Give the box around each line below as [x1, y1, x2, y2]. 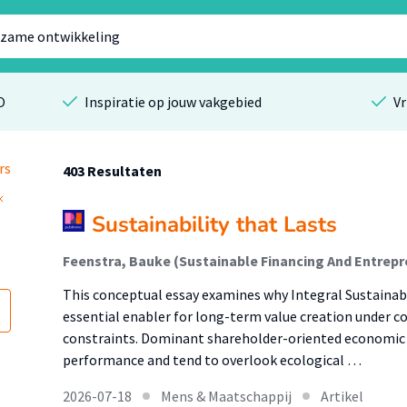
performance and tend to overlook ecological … [63, 351, 362, 369]
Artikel [321, 387, 363, 405]
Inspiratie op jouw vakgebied [84, 93, 262, 111]
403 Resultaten [63, 162, 162, 180]
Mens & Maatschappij [161, 387, 292, 405]
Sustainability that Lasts [92, 210, 337, 239]
